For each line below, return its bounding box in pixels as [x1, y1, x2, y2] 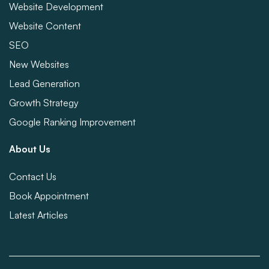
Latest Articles [9, 209, 68, 221]
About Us [9, 143, 50, 155]
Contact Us [9, 171, 56, 183]
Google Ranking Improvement [9, 116, 136, 128]
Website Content [9, 20, 81, 32]
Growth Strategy [9, 97, 79, 109]
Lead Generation [9, 77, 80, 89]
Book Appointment [9, 190, 89, 202]
